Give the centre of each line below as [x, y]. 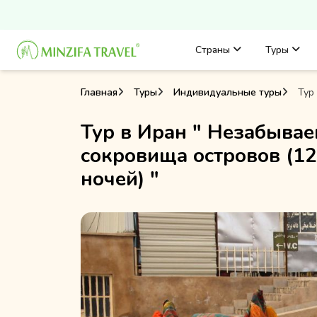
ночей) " [120, 179]
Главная [99, 92]
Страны [214, 50]
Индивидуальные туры [227, 92]
